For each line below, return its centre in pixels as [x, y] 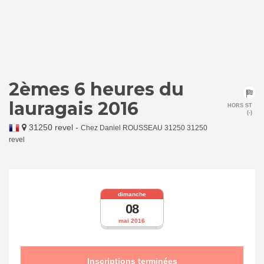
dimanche [132, 194]
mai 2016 [132, 221]
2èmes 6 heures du [96, 89]
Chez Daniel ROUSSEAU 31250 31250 [144, 128]
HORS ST [240, 106]
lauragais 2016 [74, 109]
